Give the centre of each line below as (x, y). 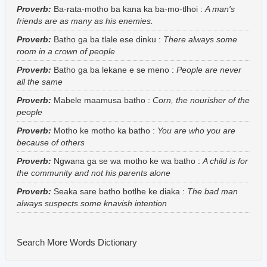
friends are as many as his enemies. (85, 21)
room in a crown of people (66, 51)
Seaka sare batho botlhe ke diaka (117, 191)
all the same (40, 81)
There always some (200, 39)
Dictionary (117, 242)
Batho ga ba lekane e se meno (111, 69)
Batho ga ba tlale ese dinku (105, 39)
